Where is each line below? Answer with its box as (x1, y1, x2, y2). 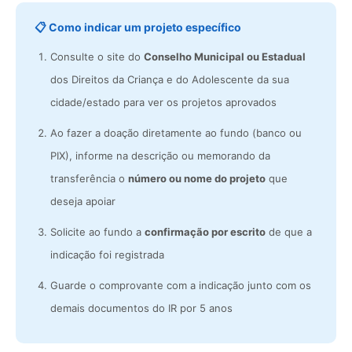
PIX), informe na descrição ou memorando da (50, 148, 270, 162)
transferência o (50, 171, 128, 185)
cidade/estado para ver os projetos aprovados (50, 95, 277, 108)
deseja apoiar (50, 194, 115, 207)
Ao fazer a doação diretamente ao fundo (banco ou (50, 126, 302, 139)
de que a (266, 225, 312, 238)
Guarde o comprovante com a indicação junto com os (50, 278, 311, 291)
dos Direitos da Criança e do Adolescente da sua (50, 72, 289, 86)
